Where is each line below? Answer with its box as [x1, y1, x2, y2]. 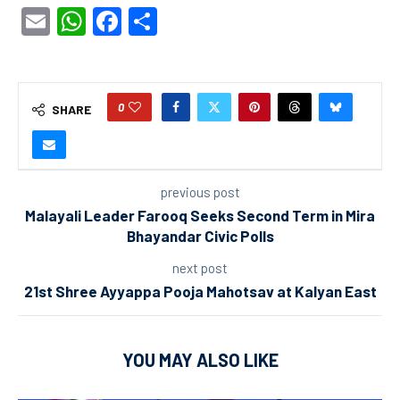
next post [172, 260, 228, 277]
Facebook [121, 4, 242, 39]
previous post [160, 184, 240, 201]
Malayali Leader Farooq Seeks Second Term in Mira [25, 206, 375, 225]
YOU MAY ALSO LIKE [121, 349, 279, 371]
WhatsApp [86, 4, 215, 39]
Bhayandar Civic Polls [126, 227, 274, 246]
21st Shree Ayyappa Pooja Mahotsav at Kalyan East [23, 282, 377, 301]
